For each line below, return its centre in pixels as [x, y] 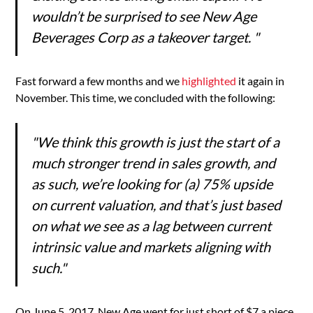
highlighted [209, 80]
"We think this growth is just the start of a [156, 141]
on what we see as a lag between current [152, 225]
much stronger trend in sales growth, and [154, 162]
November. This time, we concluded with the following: [146, 97]
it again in [261, 80]
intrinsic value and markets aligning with [151, 246]
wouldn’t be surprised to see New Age [144, 16]
